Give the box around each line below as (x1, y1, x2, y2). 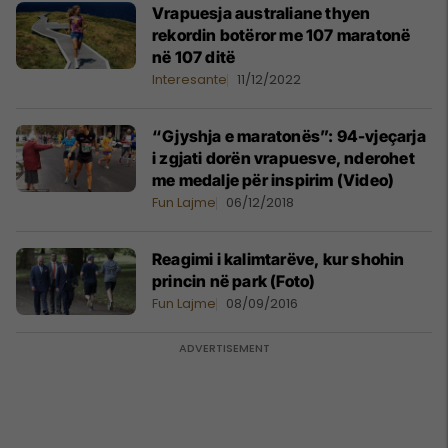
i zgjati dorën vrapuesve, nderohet (152, 148, 415, 168)
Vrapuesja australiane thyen (152, 3, 371, 23)
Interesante (152, 70, 227, 89)
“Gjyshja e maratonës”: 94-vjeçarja (152, 126, 426, 146)
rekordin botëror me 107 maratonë (152, 25, 411, 45)
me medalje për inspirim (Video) (152, 170, 395, 190)
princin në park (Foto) (152, 271, 316, 291)
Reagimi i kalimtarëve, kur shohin (152, 249, 405, 269)
